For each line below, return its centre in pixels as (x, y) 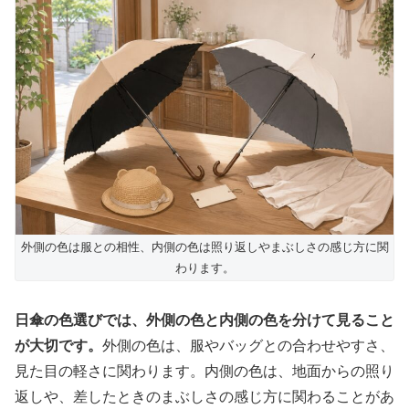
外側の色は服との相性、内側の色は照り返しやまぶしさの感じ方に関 (204, 247)
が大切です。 (58, 345)
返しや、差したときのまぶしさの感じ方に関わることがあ (204, 396)
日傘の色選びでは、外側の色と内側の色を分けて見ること (204, 320)
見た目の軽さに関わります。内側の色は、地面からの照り (204, 371)
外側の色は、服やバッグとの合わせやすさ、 (248, 345)
